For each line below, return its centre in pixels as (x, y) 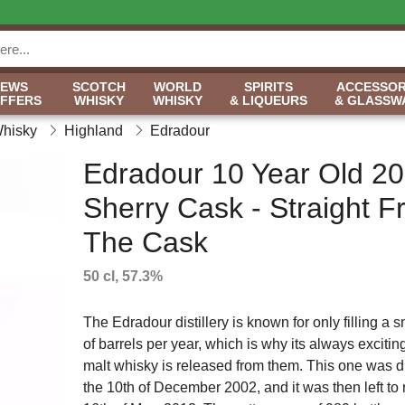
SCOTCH (99, 87)
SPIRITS (268, 87)
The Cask (145, 242)
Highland (94, 131)
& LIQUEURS (268, 100)
